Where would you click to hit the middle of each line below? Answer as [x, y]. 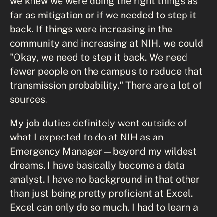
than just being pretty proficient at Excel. [101, 193]
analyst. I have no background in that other [105, 179]
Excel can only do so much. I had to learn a [104, 207]
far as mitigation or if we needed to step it [103, 15]
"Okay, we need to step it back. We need [99, 57]
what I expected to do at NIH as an [86, 137]
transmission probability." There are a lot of [106, 85]
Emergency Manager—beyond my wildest [103, 151]
